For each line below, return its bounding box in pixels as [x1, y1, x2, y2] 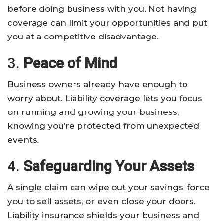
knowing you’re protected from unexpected [7, 120, 199, 131]
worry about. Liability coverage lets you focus [7, 93, 202, 103]
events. [7, 134, 39, 145]
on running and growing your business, [7, 107, 179, 117]
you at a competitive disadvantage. [7, 31, 159, 41]
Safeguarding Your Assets [23, 157, 194, 175]
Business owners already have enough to [7, 79, 187, 89]
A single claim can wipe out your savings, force [7, 182, 210, 192]
